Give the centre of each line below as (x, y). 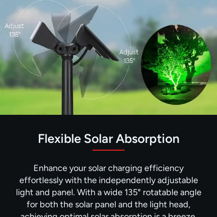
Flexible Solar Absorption (108, 139)
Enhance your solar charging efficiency (108, 168)
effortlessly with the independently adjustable (108, 180)
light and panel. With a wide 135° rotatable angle (108, 193)
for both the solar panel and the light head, (108, 205)
